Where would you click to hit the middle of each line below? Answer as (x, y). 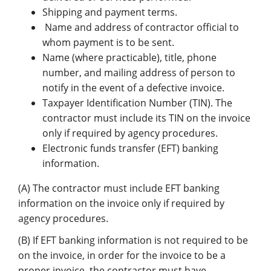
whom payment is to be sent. (108, 42)
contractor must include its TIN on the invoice (146, 118)
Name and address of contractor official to (141, 27)
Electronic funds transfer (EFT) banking (130, 148)
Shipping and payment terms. (110, 12)
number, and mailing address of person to (139, 72)
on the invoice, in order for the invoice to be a (122, 255)
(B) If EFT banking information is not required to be (133, 240)
